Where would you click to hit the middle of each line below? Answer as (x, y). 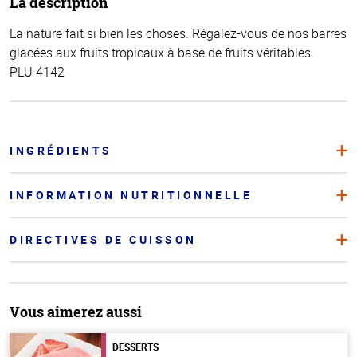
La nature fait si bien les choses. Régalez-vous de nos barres (178, 33)
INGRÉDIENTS (61, 150)
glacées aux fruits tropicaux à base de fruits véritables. (162, 52)
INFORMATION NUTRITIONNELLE (131, 194)
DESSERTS (135, 346)
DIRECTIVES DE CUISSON (103, 239)
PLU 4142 (37, 71)
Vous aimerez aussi (76, 311)
